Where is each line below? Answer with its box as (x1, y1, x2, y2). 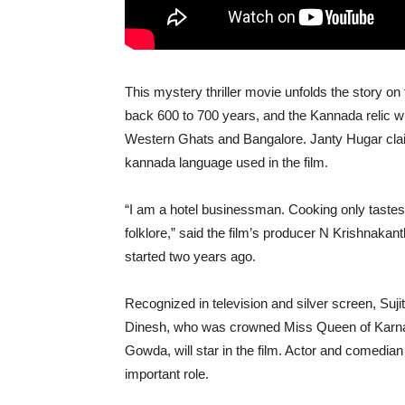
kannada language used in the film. (125, 154, 328, 170)
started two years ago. (125, 248, 256, 264)
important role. (125, 365, 209, 381)
